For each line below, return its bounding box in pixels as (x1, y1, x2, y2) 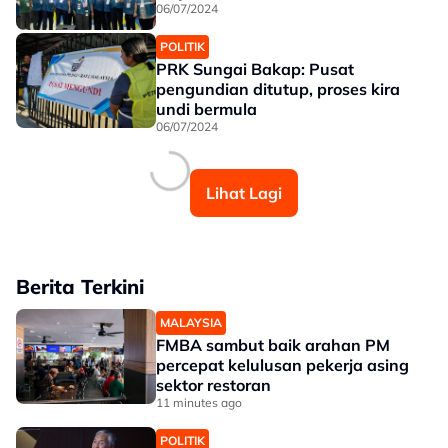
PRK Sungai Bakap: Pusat (156, 59, 354, 79)
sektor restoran (156, 375, 271, 395)
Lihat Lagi (206, 183, 282, 203)
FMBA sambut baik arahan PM (156, 335, 390, 355)
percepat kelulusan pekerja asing (156, 355, 409, 375)
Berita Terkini (16, 274, 144, 299)
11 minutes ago (156, 395, 242, 410)
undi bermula (156, 99, 257, 119)
